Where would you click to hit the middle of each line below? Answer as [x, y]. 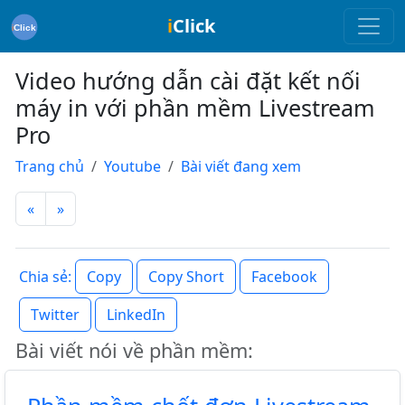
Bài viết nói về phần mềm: [134, 350]
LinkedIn [136, 315]
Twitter [55, 315]
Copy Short [186, 277]
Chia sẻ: [45, 277]
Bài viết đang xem [241, 166]
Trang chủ [50, 166]
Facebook [284, 277]
